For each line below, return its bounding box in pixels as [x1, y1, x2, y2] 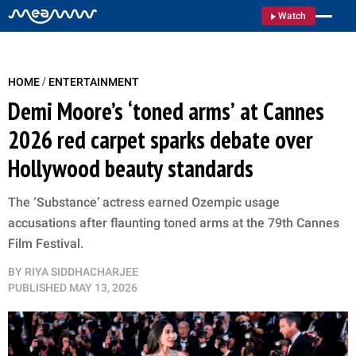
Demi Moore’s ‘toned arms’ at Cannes [8, 95, 324, 126]
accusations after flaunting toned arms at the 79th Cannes [8, 215, 339, 230]
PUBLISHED [8, 281, 67, 294]
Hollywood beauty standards [8, 153, 253, 184]
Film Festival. [8, 236, 83, 251]
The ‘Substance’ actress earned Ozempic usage [8, 195, 280, 210]
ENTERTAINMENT [48, 75, 139, 88]
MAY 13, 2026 [69, 281, 137, 294]
